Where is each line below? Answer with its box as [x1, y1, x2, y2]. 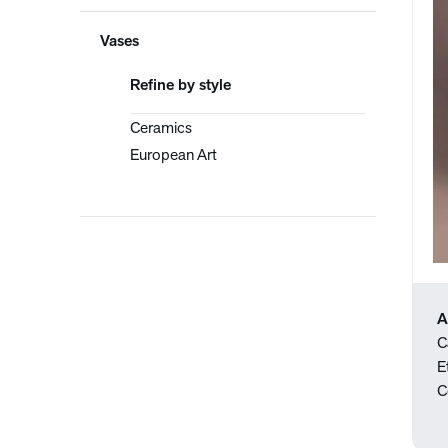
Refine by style [130, 78, 231, 94]
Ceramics [130, 121, 192, 137]
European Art [130, 148, 217, 164]
